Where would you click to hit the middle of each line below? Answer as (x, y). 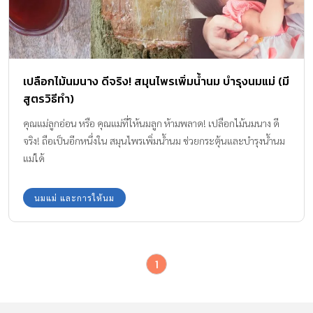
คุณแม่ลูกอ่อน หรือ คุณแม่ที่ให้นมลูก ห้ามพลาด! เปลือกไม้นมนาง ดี (151, 123)
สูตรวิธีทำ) (49, 98)
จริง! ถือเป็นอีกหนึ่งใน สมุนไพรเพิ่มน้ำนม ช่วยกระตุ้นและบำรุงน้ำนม (154, 140)
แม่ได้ (34, 158)
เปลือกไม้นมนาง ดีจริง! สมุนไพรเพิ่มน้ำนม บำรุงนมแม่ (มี (156, 81)
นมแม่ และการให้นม (74, 197)
